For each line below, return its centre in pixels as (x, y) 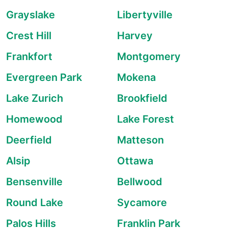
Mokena (136, 77)
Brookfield (142, 98)
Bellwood (140, 182)
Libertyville (145, 15)
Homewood (34, 119)
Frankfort (29, 56)
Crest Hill (29, 36)
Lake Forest (146, 119)
